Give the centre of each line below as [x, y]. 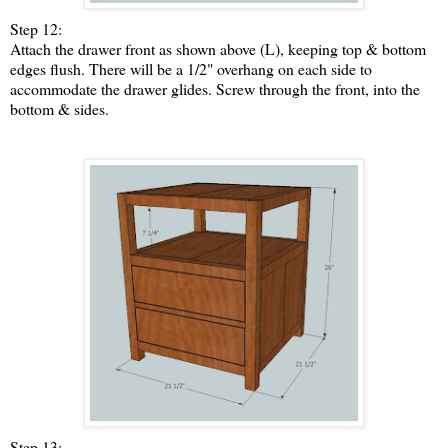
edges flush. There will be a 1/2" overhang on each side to [191, 69]
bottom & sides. [59, 109]
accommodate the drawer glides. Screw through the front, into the [215, 89]
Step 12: [36, 29]
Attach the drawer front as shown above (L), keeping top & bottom [218, 49]
